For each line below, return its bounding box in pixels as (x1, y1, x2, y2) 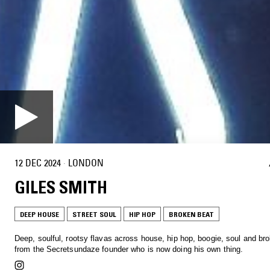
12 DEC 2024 (14, 157, 61, 169)
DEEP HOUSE (20, 209, 59, 219)
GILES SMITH (14, 177, 107, 198)
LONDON (68, 157, 104, 169)
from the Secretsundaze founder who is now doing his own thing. (14, 244, 243, 254)
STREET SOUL (72, 209, 116, 219)
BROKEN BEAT (169, 209, 214, 219)
